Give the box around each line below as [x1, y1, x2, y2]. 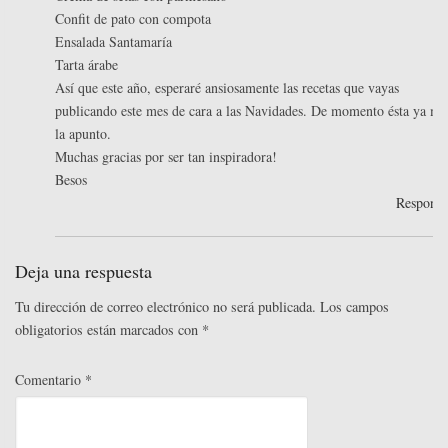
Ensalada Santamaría [55, 32, 172, 52]
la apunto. [55, 124, 111, 144]
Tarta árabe [55, 55, 118, 75]
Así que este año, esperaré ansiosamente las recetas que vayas [55, 78, 399, 98]
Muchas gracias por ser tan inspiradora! [55, 147, 277, 167]
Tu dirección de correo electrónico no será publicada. [15, 297, 316, 317]
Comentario [15, 369, 85, 389]
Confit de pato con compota [55, 9, 211, 29]
